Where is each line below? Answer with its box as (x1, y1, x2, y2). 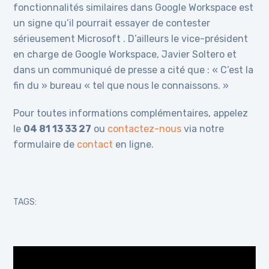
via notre (181, 123, 225, 134)
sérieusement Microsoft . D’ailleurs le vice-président (13, 33, 249, 44)
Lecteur (13, 247, 45, 258)
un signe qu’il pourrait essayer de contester (13, 17, 211, 29)
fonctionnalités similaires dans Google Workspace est (13, 2, 254, 13)
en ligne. (113, 139, 154, 150)
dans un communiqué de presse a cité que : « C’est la (13, 64, 254, 76)
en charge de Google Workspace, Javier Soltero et (13, 49, 237, 60)
